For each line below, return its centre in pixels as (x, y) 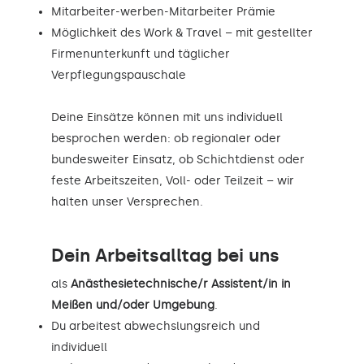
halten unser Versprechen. (127, 201)
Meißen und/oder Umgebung (133, 305)
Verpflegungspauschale (119, 75)
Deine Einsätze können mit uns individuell (167, 117)
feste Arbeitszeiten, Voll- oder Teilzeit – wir (173, 180)
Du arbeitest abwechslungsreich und (156, 326)
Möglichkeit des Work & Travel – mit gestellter (182, 32)
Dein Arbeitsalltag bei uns (165, 255)
